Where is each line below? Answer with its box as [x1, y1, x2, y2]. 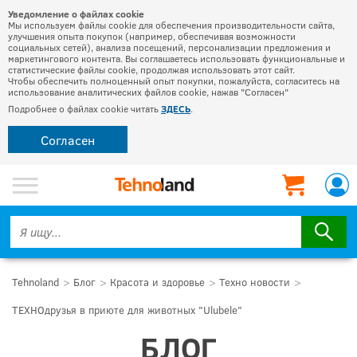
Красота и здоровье [110, 275, 205, 289]
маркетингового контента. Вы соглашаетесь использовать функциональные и [8, 52, 345, 65]
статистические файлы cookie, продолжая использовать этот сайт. [8, 63, 295, 76]
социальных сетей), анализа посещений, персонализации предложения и [8, 41, 331, 53]
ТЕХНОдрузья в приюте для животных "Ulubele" [12, 303, 242, 317]
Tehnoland [12, 275, 59, 289]
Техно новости [219, 275, 290, 289]
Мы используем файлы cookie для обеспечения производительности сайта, [8, 18, 335, 31]
